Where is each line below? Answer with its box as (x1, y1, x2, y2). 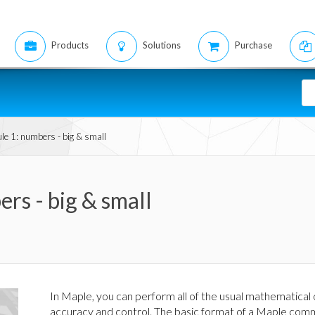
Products (51, 39, 89, 51)
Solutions (143, 39, 181, 51)
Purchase (235, 39, 272, 51)
